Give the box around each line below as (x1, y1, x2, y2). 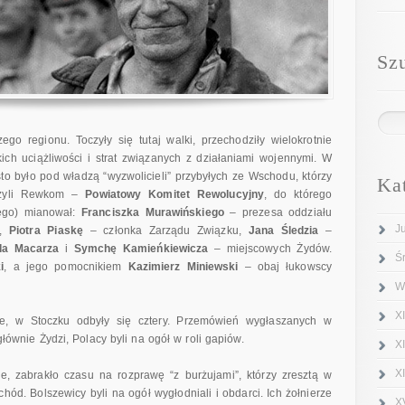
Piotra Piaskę (9, 224, 83, 238)
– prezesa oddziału (223, 206, 332, 220)
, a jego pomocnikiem (4, 260, 128, 274)
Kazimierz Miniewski (127, 260, 239, 274)
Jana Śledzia (248, 224, 319, 238)
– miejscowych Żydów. (208, 242, 333, 256)
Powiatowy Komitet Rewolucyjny (85, 188, 265, 202)
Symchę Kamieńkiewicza (73, 242, 209, 256)
